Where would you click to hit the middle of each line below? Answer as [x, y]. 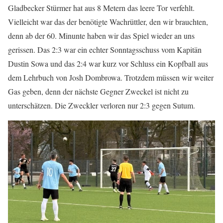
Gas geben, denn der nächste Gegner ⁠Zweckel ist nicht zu [98, 91]
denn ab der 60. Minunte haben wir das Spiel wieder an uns [101, 36]
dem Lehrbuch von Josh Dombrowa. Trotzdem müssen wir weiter [111, 77]
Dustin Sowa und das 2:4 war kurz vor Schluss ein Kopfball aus [108, 63]
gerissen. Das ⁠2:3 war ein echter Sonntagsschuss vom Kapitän [105, 50]
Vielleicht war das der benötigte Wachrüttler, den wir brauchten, [108, 22]
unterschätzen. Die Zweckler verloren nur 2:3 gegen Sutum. [102, 105]
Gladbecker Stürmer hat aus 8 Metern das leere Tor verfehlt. [101, 8]
